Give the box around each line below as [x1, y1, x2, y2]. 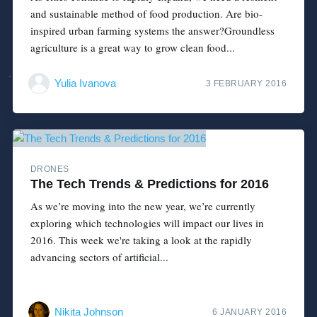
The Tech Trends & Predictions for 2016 [30, 176, 269, 191]
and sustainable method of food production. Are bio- [30, 6, 263, 21]
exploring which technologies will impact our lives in [30, 215, 264, 230]
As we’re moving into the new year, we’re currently [30, 198, 255, 213]
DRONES [30, 163, 69, 174]
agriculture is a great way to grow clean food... [30, 40, 235, 54]
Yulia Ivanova [54, 77, 116, 90]
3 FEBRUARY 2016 [205, 79, 287, 89]
